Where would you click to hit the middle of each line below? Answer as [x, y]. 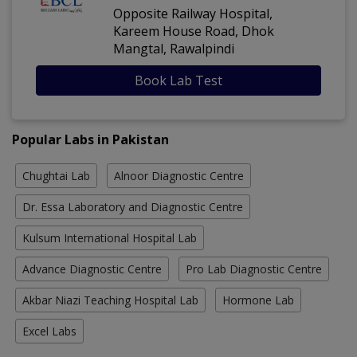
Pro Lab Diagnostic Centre [254, 269]
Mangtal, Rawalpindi [174, 49]
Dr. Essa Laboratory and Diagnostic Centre [133, 207]
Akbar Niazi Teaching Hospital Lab [110, 300]
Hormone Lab [258, 300]
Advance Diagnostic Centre [92, 269]
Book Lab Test [178, 81]
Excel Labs [49, 331]
